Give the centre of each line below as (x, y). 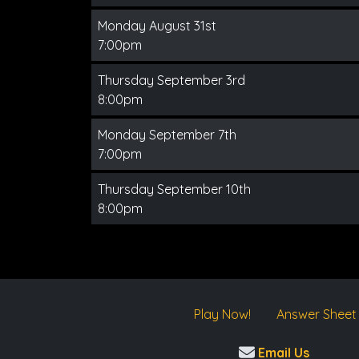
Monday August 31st (157, 26)
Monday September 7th (167, 135)
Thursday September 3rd (171, 80)
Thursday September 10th (174, 189)
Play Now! (222, 314)
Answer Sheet (316, 314)
